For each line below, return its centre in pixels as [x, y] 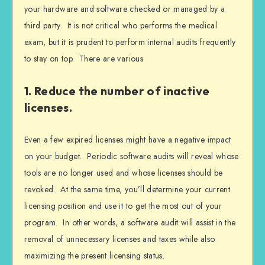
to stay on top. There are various [84, 58]
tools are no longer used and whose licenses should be [124, 172]
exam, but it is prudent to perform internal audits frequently [130, 42]
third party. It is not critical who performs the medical [121, 25]
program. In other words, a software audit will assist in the [130, 222]
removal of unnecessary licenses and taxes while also [120, 239]
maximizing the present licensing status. [95, 255]
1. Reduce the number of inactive [117, 91]
